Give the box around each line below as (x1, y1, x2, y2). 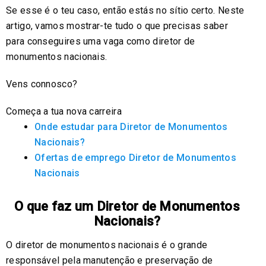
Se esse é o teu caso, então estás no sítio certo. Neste (6, 5, 245, 17)
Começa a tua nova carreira (6, 106, 122, 118)
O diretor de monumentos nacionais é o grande (6, 239, 208, 251)
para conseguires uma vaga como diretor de (6, 36, 195, 47)
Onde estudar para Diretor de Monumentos (34, 121, 228, 133)
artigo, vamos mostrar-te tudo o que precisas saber (6, 20, 228, 32)
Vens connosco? (6, 78, 78, 90)
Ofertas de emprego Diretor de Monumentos (34, 152, 236, 164)
